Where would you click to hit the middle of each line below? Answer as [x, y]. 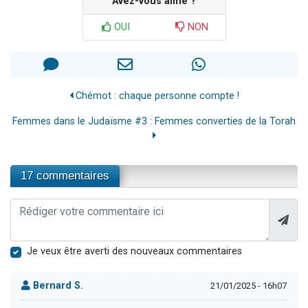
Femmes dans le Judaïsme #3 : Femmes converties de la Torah [154, 122]
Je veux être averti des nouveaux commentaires [134, 252]
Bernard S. [57, 285]
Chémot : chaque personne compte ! [156, 96]
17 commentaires [65, 176]
